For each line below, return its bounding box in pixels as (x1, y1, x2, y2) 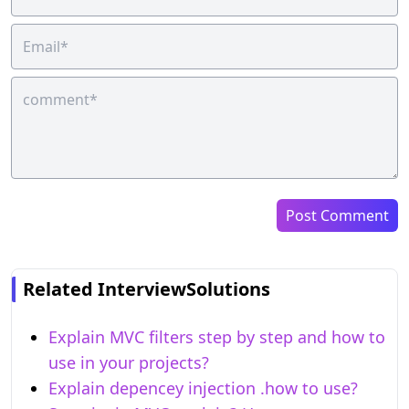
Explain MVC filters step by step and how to (48, 325, 385, 348)
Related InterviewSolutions (23, 276, 270, 301)
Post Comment (286, 204, 389, 225)
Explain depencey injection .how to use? (48, 376, 358, 399)
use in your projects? (48, 351, 209, 373)
